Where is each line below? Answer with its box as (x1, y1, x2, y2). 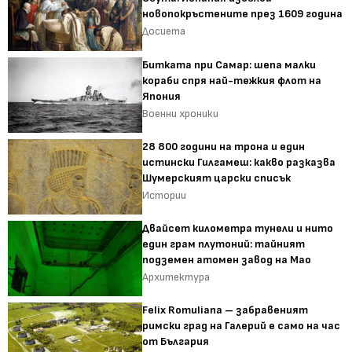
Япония (142, 89, 181, 103)
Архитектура (142, 270, 211, 284)
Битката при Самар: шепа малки (142, 57, 317, 71)
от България (142, 335, 210, 349)
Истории (142, 188, 187, 202)
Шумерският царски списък (142, 170, 291, 185)
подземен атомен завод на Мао (142, 253, 312, 267)
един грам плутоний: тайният (142, 237, 306, 251)
